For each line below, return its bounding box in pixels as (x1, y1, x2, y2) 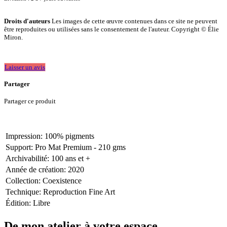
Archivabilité (6, 154, 47, 163)
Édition (6, 199, 29, 208)
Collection (6, 176, 39, 185)
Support (6, 143, 31, 152)
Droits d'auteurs (4, 17, 52, 25)
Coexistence (43, 176, 82, 185)
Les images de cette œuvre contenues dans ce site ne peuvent (52, 17, 217, 25)
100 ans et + (51, 154, 90, 163)
